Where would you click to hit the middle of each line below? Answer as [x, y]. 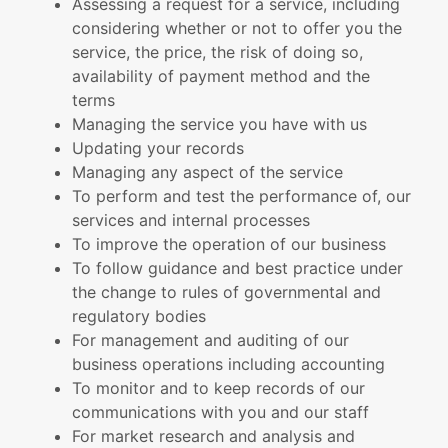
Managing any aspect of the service [207, 172]
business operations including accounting [228, 364]
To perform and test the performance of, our [241, 196]
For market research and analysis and [213, 436]
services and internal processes [191, 220]
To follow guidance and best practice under [237, 268]
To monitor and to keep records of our [218, 388]
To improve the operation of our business [229, 244]
